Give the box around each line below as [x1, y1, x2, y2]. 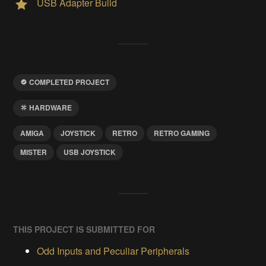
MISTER [20, 147, 47, 158]
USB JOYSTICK [64, 147, 116, 158]
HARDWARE [29, 102, 72, 113]
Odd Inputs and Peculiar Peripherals [37, 244, 190, 258]
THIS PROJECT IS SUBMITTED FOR [13, 223, 156, 236]
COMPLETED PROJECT [29, 76, 110, 87]
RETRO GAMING [154, 128, 210, 139]
